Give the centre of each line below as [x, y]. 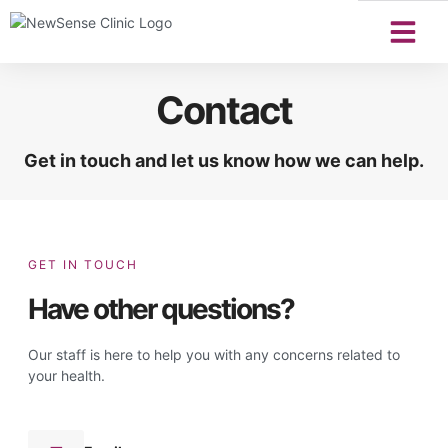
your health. [66, 375]
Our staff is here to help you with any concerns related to [214, 354]
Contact [224, 110]
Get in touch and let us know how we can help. [224, 160]
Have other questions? [161, 309]
